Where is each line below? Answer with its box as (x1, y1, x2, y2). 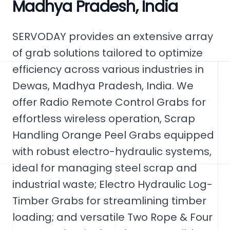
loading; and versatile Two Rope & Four (12, 210, 213, 224)
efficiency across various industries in (12, 62, 204, 76)
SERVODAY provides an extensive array (12, 29, 213, 44)
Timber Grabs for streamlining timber (12, 194, 206, 208)
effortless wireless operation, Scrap (12, 111, 195, 126)
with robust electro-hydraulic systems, (12, 144, 212, 159)
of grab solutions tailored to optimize (12, 46, 203, 60)
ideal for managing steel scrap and (12, 161, 197, 175)
